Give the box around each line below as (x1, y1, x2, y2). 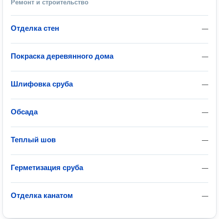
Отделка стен (11, 24, 59, 32)
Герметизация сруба (11, 163, 83, 172)
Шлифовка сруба (11, 80, 73, 88)
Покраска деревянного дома (11, 52, 113, 60)
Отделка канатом (11, 191, 73, 199)
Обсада (11, 108, 38, 116)
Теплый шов (11, 135, 56, 144)
